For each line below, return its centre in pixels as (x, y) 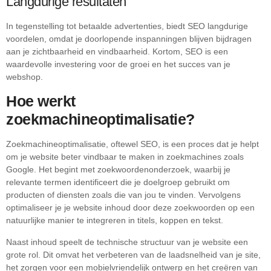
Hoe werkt (41, 101)
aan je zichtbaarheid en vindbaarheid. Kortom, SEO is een (117, 51)
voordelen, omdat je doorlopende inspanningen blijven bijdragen (129, 38)
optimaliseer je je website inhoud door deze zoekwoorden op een (130, 208)
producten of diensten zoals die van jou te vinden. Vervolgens (123, 195)
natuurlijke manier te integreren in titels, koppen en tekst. (115, 220)
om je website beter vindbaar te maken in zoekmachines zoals (125, 157)
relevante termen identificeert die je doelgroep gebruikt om (118, 182)
